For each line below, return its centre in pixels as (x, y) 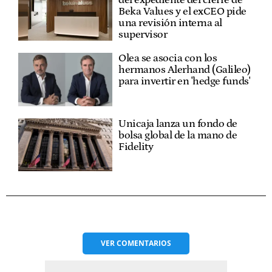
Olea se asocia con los (168, 59)
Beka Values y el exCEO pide (182, 12)
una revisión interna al (170, 23)
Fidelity (136, 147)
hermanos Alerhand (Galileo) (185, 70)
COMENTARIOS (144, 243)
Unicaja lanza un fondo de (178, 124)
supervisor (143, 35)
